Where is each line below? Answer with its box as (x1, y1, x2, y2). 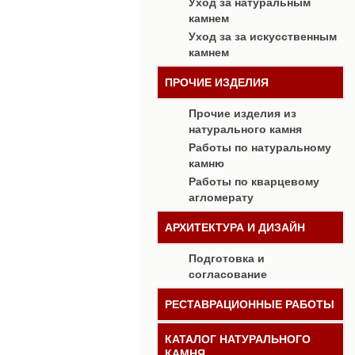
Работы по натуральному (189, 141, 331, 154)
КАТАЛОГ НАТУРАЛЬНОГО (165, 333, 311, 345)
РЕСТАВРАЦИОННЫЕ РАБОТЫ (165, 298, 334, 311)
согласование (189, 268, 267, 279)
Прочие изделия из (189, 107, 296, 120)
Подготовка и (189, 252, 265, 265)
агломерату (189, 191, 254, 202)
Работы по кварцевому (189, 175, 319, 188)
